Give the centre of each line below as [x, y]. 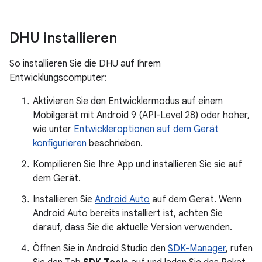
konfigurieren [60, 143]
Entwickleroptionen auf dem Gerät [146, 129]
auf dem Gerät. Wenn [196, 199]
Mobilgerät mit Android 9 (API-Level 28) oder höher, [141, 115]
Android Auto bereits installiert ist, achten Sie [128, 213]
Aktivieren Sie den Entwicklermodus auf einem [128, 101]
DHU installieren [63, 38]
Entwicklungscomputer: [58, 78]
